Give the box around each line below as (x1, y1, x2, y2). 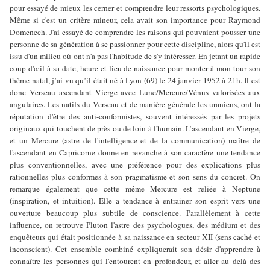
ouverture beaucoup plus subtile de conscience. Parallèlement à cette (10, 207, 260, 219)
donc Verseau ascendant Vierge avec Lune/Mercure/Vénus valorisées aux (10, 87, 260, 98)
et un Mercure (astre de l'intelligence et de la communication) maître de (10, 135, 260, 146)
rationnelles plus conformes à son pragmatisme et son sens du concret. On (10, 171, 260, 183)
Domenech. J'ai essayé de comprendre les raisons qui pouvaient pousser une (10, 27, 260, 38)
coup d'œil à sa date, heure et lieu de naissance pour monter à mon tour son (10, 63, 260, 74)
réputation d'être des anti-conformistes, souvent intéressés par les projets (10, 111, 260, 122)
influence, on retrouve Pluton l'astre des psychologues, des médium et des (10, 219, 260, 231)
